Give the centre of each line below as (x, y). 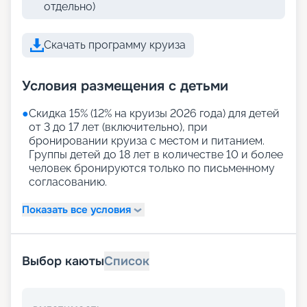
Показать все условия (76, 209)
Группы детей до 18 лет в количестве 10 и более (156, 155)
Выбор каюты (63, 261)
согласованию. (68, 182)
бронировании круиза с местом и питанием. (147, 141)
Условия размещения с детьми (125, 86)
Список (127, 261)
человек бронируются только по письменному (152, 169)
